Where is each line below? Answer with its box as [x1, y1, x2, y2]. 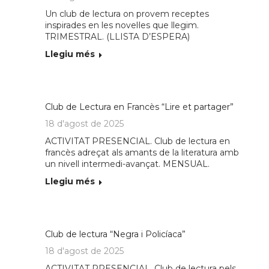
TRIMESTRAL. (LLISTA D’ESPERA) [45, 31, 190, 42]
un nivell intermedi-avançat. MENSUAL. [45, 158, 210, 169]
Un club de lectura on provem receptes [45, 8, 210, 19]
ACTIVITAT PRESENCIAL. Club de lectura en [45, 135, 231, 147]
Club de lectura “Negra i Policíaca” [45, 228, 186, 240]
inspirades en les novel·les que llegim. [45, 19, 199, 31]
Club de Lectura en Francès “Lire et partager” [45, 101, 234, 112]
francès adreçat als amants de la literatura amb [45, 147, 240, 158]
